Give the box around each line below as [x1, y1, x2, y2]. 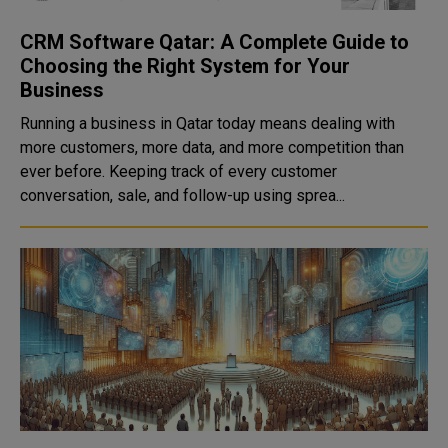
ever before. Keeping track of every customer [20, 162, 337, 181]
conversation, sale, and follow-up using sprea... [20, 186, 345, 205]
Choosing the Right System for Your [20, 54, 350, 78]
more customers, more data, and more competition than [20, 138, 404, 157]
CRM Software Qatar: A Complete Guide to [20, 30, 409, 54]
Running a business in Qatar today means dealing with [20, 114, 395, 133]
